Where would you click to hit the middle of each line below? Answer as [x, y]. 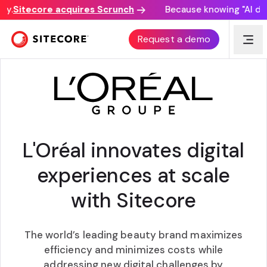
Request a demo [174, 39]
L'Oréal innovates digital [133, 150]
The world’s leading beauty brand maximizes [133, 235]
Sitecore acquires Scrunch [64, 10]
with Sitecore [133, 200]
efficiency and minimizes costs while [133, 249]
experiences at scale [133, 175]
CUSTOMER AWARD [133, 34]
